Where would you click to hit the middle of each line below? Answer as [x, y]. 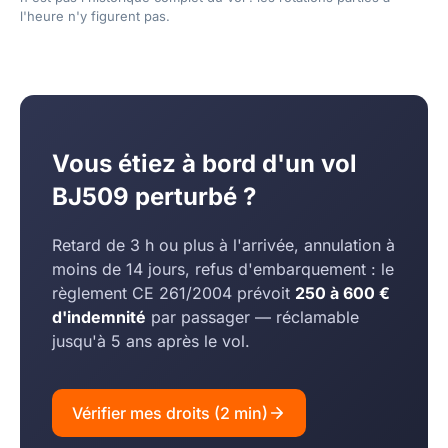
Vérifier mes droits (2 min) [170, 413]
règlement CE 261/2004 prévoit [173, 293]
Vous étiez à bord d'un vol [204, 164]
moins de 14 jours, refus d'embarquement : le [223, 269]
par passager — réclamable [252, 317]
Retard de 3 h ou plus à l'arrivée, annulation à [223, 245]
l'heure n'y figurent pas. [95, 16]
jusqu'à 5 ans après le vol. [151, 341]
